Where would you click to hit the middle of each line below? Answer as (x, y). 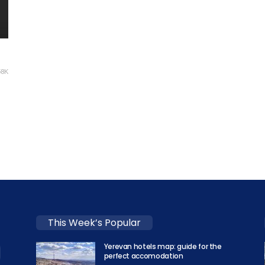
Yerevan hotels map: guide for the (163, 246)
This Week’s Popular (94, 223)
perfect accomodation (143, 256)
